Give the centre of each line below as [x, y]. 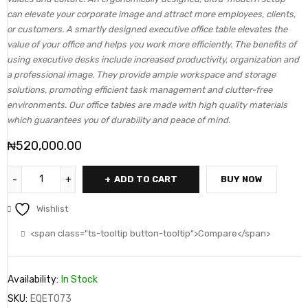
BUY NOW [242, 179]
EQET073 [51, 299]
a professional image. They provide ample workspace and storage [141, 75]
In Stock [79, 279]
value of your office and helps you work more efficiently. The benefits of [152, 44]
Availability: [33, 279]
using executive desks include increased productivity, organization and [153, 59]
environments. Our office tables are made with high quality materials [147, 105]
